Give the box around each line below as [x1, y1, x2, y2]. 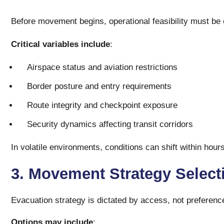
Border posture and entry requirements [26, 81, 171, 91]
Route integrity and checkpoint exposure [26, 100, 177, 110]
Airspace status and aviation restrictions [26, 62, 177, 72]
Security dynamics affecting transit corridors [26, 119, 195, 129]
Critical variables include [10, 39, 110, 49]
